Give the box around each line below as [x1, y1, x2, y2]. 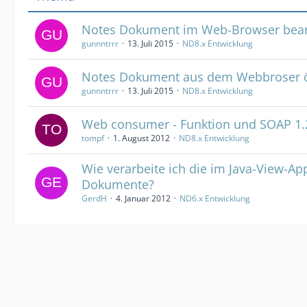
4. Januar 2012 [116, 193, 171, 204]
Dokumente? [82, 176, 154, 193]
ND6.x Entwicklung [180, 193, 250, 204]
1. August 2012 [113, 132, 170, 144]
